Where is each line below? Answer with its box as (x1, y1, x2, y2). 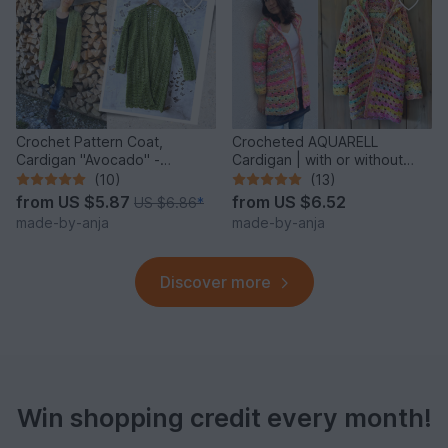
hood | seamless (232, 168, 341, 186)
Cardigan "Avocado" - (16, 150, 160, 168)
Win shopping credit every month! (16, 402, 432, 433)
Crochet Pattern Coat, (16, 132, 163, 150)
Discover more (159, 271, 271, 292)
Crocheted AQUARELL (232, 132, 378, 150)
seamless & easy (16, 168, 126, 186)
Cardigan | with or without (232, 150, 403, 168)
